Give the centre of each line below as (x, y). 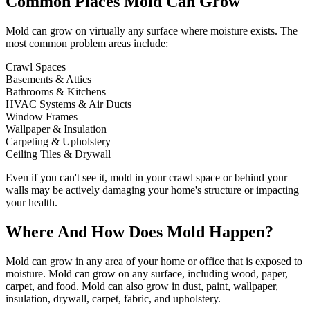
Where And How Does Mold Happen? (139, 232)
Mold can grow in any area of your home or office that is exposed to (154, 262)
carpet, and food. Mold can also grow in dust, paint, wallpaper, (142, 286)
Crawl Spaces (36, 67)
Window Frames (42, 117)
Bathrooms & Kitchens (56, 92)
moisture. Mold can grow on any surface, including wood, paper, (147, 274)
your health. (31, 203)
